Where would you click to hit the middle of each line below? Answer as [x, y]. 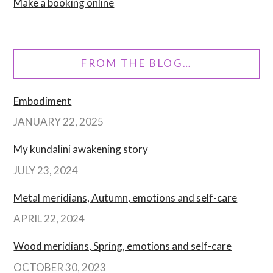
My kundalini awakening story [81, 149]
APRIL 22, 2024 [49, 219]
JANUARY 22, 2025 [59, 122]
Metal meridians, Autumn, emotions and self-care [126, 197]
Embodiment [43, 101]
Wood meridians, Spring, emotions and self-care [123, 246]
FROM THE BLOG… [136, 63]
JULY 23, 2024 [46, 170]
